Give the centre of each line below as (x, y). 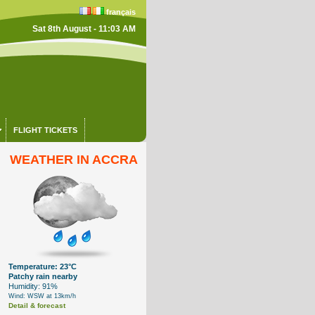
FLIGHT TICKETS (45, 130)
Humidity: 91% (33, 286)
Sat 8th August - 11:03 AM (84, 29)
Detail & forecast (37, 306)
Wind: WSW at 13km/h (43, 296)
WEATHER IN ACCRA (74, 160)
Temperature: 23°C (43, 266)
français (121, 12)
